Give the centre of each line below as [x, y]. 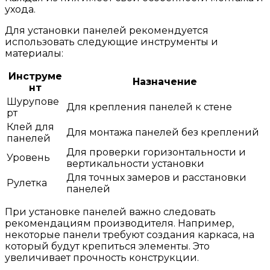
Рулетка [27, 183]
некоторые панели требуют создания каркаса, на [130, 234]
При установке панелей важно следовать [110, 212]
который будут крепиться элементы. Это [107, 246]
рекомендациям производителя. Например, [119, 223]
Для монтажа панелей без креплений [163, 132]
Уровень [28, 157]
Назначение [165, 81]
